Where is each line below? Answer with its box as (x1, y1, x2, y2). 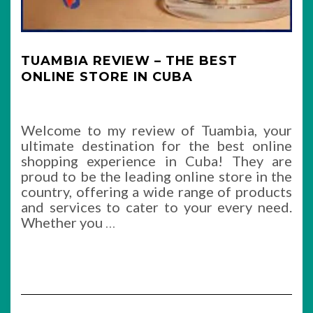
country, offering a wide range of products (21, 183, 292, 200)
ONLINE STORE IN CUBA (21, 69, 193, 85)
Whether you (21, 214, 105, 231)
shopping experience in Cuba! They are (21, 152, 292, 169)
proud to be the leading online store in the (21, 168, 292, 184)
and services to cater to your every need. (21, 198, 292, 215)
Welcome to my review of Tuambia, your (21, 122, 292, 138)
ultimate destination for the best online (21, 137, 292, 154)
